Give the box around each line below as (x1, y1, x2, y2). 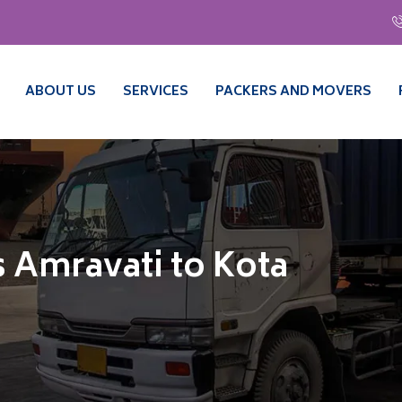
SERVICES (123, 81, 188, 103)
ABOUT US (25, 81, 96, 103)
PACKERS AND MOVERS (215, 81, 371, 103)
